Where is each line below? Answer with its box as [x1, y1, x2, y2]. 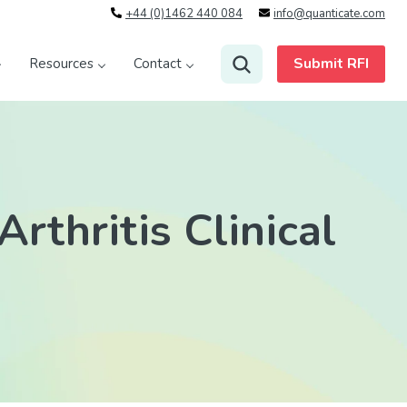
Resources [29, 55, 94, 73]
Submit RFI [293, 54, 369, 74]
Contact [134, 55, 182, 73]
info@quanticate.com [273, 5, 385, 22]
